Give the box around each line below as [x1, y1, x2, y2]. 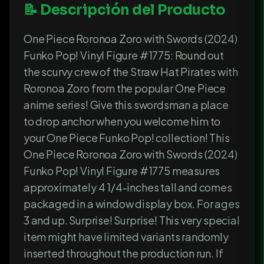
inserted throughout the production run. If [24, 246, 223, 260]
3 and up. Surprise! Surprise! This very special [24, 213, 240, 227]
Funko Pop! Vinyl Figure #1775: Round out [24, 48, 224, 62]
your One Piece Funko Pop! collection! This [24, 131, 230, 145]
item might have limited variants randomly [24, 230, 229, 244]
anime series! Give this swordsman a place [24, 98, 229, 112]
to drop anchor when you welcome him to [24, 114, 221, 128]
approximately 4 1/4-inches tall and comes [24, 180, 232, 194]
